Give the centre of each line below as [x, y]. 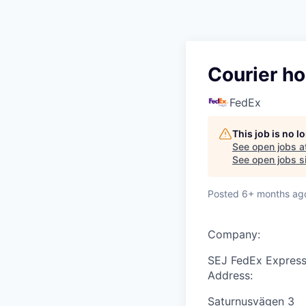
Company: [234, 235]
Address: [230, 276]
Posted [223, 194]
